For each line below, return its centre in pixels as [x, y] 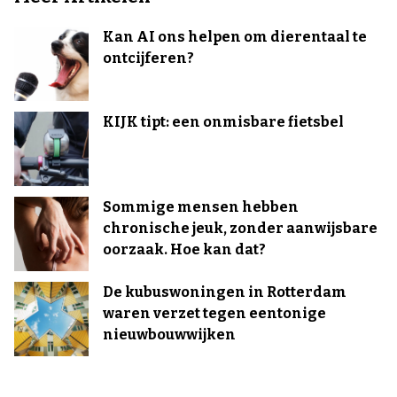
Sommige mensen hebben [201, 206]
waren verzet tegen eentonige [214, 313]
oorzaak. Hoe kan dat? [184, 249]
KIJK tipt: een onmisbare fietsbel [223, 121]
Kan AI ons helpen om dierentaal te [235, 36]
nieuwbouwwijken [169, 334]
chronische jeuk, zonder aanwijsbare [240, 228]
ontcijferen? [148, 58]
